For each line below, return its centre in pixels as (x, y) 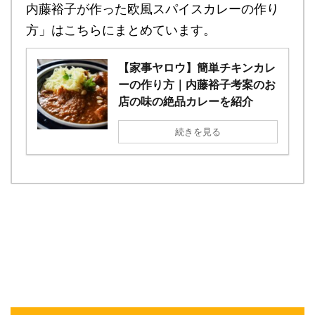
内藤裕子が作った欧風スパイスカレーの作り (153, 9)
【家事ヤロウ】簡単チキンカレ (197, 68)
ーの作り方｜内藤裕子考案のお (197, 85)
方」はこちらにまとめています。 (121, 30)
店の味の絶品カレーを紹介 (186, 102)
